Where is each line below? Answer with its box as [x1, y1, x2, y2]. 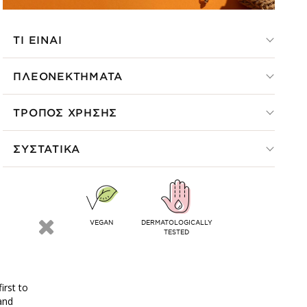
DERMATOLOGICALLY [140, 217, 212, 226]
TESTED [164, 226, 190, 236]
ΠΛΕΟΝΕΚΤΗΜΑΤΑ [13, 69, 123, 82]
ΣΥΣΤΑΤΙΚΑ [13, 141, 81, 155]
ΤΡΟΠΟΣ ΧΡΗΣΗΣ [13, 105, 118, 119]
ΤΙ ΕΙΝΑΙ [13, 32, 62, 46]
